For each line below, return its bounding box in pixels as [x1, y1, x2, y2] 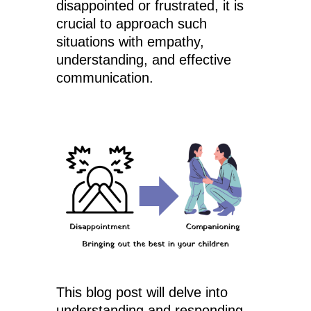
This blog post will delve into [56, 285, 228, 301]
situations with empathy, [56, 33, 204, 49]
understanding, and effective [56, 51, 231, 67]
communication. [56, 69, 153, 85]
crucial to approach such [56, 15, 207, 31]
